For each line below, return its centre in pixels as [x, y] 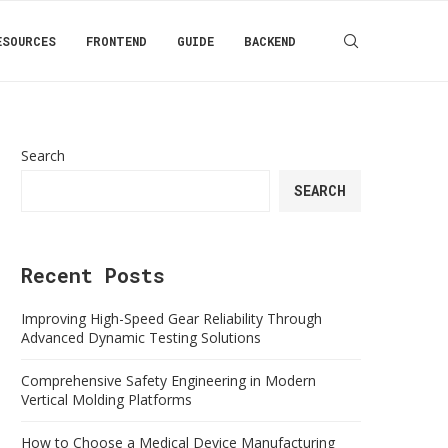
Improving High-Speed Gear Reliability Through [171, 318]
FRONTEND [116, 41]
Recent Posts [93, 275]
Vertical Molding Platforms [106, 399]
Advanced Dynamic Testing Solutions [141, 337]
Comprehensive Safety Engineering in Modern [168, 380]
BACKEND [270, 41]
